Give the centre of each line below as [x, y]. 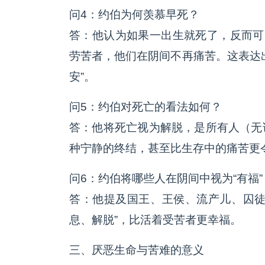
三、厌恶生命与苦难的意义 [137, 250]
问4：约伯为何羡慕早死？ [134, 14]
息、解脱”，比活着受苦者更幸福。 [155, 220]
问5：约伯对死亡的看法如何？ [146, 107]
